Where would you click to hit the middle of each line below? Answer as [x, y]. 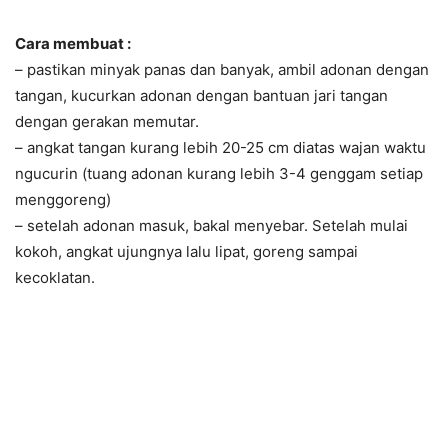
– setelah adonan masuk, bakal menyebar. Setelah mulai [211, 225]
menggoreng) [63, 199]
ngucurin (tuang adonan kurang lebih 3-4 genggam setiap [219, 173]
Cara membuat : [73, 43]
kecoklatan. [55, 277]
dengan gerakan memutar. [107, 121]
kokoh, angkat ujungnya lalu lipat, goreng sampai [186, 251]
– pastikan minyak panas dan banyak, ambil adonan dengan [222, 69]
